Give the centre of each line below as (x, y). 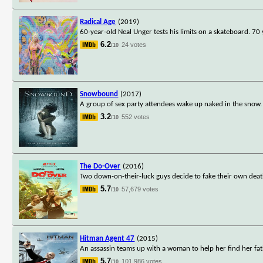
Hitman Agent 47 (107, 238)
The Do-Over (100, 166)
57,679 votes (140, 189)
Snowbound (99, 94)
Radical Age (98, 22)
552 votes (136, 117)
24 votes (134, 44)
